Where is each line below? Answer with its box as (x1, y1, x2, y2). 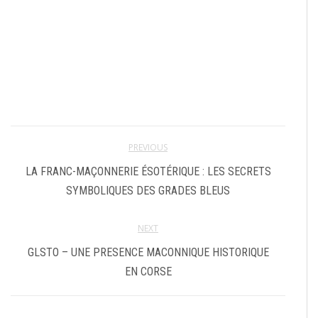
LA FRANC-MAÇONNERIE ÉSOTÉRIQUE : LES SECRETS (25, 164, 271, 178)
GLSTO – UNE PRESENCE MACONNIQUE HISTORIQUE (27, 245, 269, 259)
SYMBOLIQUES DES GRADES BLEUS (66, 183, 230, 197)
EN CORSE (124, 264, 172, 278)
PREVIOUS (128, 141, 168, 153)
